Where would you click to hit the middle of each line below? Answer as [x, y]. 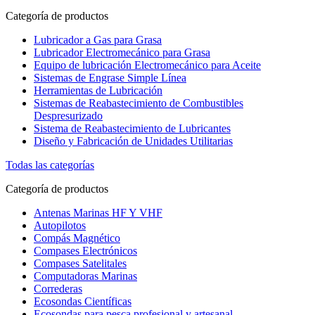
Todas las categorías [50, 165]
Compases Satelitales [80, 264]
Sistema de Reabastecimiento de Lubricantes [132, 129]
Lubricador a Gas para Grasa [98, 40]
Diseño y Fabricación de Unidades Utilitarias [133, 141]
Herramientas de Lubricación [98, 91]
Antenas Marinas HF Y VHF [98, 213]
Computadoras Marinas [85, 276]
